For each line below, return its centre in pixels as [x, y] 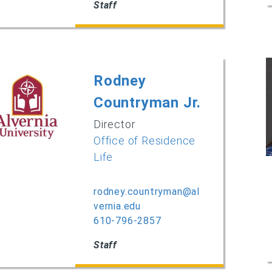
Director [115, 124]
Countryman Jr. [148, 102]
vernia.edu [117, 206]
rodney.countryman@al [147, 191]
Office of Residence [145, 140]
